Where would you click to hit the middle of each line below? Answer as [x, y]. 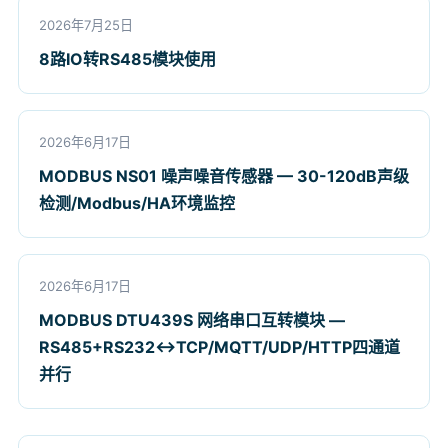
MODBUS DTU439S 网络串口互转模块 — [192, 319]
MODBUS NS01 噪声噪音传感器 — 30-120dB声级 [224, 175]
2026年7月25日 [86, 24]
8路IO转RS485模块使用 [127, 58]
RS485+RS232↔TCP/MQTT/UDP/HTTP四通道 [219, 346]
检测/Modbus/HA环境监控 [137, 202]
